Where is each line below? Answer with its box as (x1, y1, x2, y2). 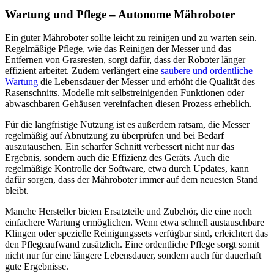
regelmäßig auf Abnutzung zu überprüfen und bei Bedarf (5, 130, 224, 141)
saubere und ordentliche (161, 65, 253, 76)
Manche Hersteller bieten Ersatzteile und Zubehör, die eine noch (5, 206, 252, 217)
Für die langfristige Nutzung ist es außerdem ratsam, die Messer (5, 119, 250, 130)
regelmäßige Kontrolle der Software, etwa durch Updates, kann (5, 163, 249, 174)
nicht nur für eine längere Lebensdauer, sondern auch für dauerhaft (5, 250, 261, 261)
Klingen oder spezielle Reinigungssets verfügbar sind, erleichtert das (5, 228, 268, 239)
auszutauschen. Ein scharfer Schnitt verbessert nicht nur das (5, 141, 234, 152)
